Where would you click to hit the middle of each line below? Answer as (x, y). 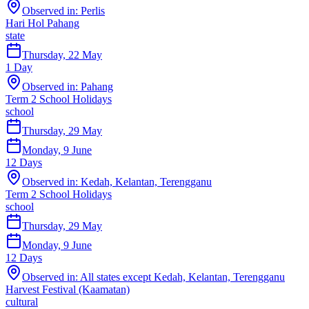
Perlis (93, 11)
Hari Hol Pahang (42, 23)
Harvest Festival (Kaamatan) (68, 290)
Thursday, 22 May (62, 55)
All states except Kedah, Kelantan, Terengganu (182, 277)
